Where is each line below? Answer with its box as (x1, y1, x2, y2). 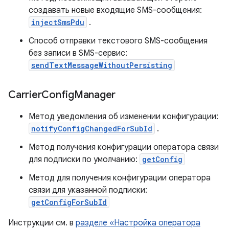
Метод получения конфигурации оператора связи (29, 142, 219, 152)
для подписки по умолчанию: (29, 154, 140, 165)
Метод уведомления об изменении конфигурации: (29, 111, 218, 122)
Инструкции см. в (8, 218, 76, 228)
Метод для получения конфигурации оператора (29, 173, 211, 183)
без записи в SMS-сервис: (29, 48, 127, 58)
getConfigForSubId (31, 197, 107, 207)
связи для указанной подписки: (29, 185, 147, 195)
